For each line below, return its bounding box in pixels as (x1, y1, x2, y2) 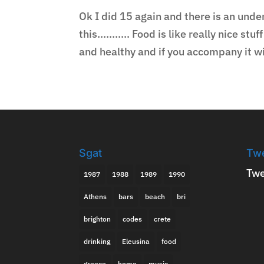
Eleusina (122, 236, 150, 246)
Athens (84, 192, 107, 201)
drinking (84, 236, 111, 246)
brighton (84, 214, 111, 223)
